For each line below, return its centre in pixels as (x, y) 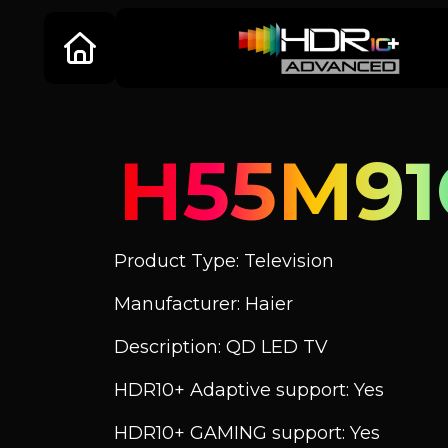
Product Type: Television (224, 261)
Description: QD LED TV (221, 347)
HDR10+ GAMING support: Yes (247, 433)
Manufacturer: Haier (203, 304)
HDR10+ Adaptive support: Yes (249, 390)
